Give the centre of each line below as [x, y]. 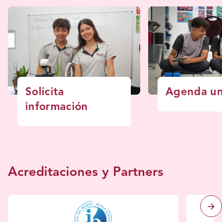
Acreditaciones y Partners [86, 172]
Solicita [45, 92]
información [57, 107]
